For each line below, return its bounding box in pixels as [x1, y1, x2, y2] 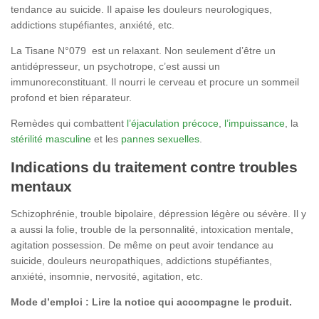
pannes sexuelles [121, 133, 199, 145]
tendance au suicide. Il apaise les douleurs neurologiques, [11, 4, 272, 16]
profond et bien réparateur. [11, 92, 132, 104]
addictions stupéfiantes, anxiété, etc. [11, 19, 174, 31]
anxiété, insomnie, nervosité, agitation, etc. [11, 270, 203, 282]
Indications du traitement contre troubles [11, 158, 298, 175]
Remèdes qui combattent [11, 117, 127, 130]
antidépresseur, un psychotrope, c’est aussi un [11, 61, 220, 73]
